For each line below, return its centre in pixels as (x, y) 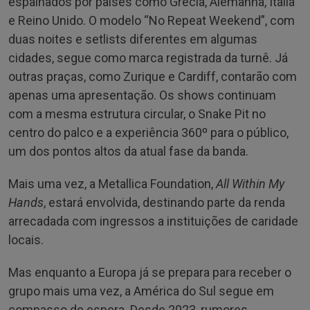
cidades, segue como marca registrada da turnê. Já (148, 57)
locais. (26, 239)
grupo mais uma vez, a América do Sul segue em (141, 291)
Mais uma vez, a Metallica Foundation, (112, 183)
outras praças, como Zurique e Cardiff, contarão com (153, 76)
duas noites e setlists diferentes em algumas (133, 39)
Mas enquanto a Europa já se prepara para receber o (150, 272)
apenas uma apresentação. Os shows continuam (142, 95)
